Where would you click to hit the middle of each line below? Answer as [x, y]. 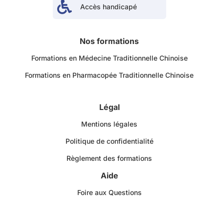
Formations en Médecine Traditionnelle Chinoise [109, 58]
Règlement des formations [109, 158]
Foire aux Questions [109, 193]
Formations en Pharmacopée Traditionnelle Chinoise [109, 75]
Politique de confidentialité [109, 141]
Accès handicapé [108, 7]
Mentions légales [109, 124]
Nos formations [109, 41]
